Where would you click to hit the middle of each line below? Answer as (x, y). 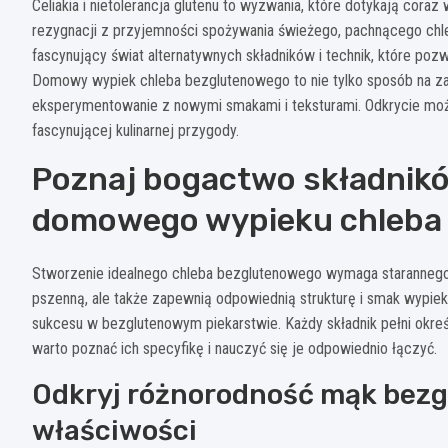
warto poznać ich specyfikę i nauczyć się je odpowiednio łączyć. (234, 348)
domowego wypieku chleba (237, 219)
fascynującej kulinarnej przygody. (135, 130)
